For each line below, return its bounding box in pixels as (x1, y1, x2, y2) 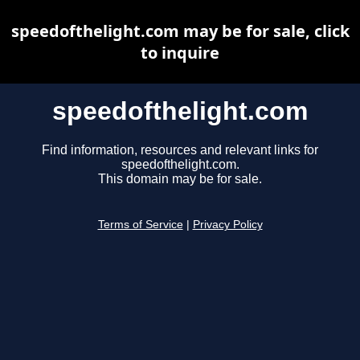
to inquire (141, 42, 219, 63)
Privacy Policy (192, 219, 263, 231)
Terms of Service (97, 219, 183, 231)
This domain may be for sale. (98, 172, 262, 186)
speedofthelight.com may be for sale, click (10, 20, 350, 42)
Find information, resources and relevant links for (42, 143, 318, 157)
